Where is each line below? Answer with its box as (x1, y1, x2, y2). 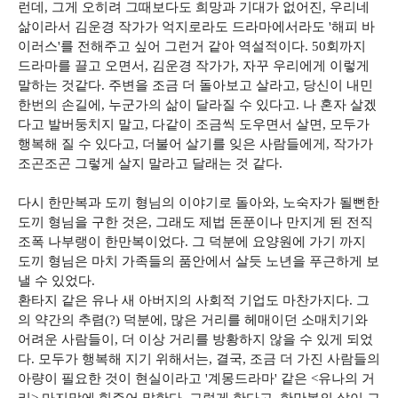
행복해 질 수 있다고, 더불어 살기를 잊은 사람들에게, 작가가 (18, 137, 373, 151)
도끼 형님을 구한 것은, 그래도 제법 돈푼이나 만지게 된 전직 (18, 215, 373, 229)
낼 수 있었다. (18, 274, 99, 288)
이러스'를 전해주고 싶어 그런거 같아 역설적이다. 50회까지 (18, 39, 366, 53)
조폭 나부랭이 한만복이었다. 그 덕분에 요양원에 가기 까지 (18, 235, 366, 249)
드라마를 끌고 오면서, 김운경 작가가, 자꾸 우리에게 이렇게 (18, 59, 370, 73)
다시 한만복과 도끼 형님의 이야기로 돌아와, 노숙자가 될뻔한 (18, 195, 379, 210)
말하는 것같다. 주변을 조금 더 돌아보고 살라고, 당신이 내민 (18, 78, 373, 92)
